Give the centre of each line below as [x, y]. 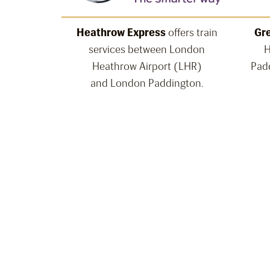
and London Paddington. [147, 83]
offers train [191, 33]
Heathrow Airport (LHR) [147, 67]
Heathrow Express [121, 33]
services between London [147, 50]
